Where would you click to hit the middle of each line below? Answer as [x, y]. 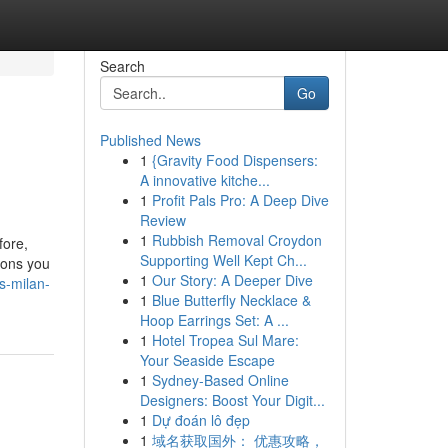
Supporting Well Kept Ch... [223, 260]
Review [162, 220]
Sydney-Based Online [220, 380]
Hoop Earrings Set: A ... [214, 320]
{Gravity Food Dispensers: [234, 160]
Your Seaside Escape [207, 360]
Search [122, 66]
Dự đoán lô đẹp [200, 420]
